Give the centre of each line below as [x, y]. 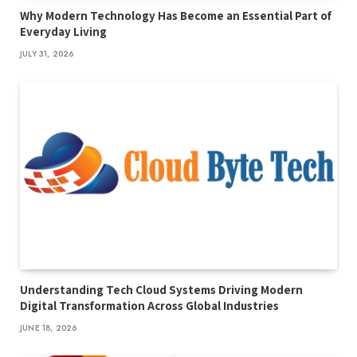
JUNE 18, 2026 [49, 328]
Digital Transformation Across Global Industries [149, 306]
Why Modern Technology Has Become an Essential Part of [176, 15]
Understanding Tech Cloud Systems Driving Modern [161, 290]
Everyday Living [63, 31]
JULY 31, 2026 [47, 53]
